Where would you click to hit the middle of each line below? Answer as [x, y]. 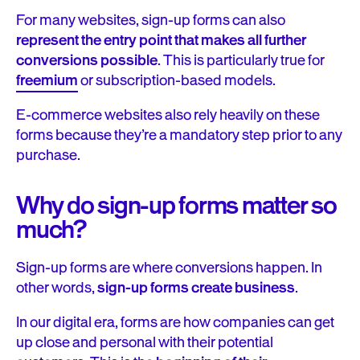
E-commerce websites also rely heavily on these [168, 115]
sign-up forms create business [196, 288]
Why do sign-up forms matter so [176, 206]
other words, [57, 288]
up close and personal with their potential [145, 342]
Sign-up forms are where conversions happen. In [169, 268]
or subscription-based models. [177, 80]
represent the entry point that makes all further [161, 40]
